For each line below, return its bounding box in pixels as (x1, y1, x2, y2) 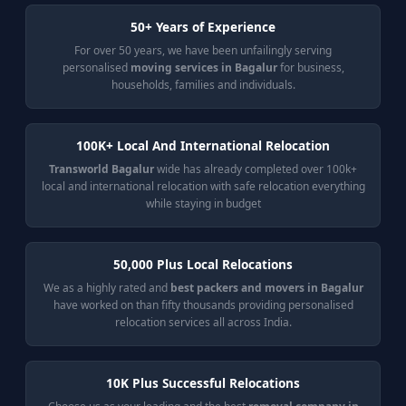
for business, (276, 60, 344, 75)
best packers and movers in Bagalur (169, 280, 363, 295)
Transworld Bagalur (49, 161, 154, 177)
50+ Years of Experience (130, 18, 275, 35)
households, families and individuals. (111, 77, 295, 92)
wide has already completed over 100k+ (154, 161, 357, 177)
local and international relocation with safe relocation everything (41, 179, 365, 194)
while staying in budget (145, 196, 261, 211)
